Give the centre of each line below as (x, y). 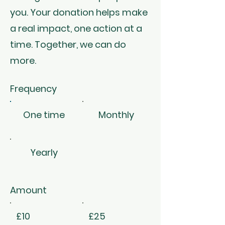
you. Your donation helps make (79, 12)
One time (44, 115)
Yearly (44, 152)
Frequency (33, 88)
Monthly (117, 115)
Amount (28, 190)
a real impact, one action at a (76, 28)
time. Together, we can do (68, 44)
